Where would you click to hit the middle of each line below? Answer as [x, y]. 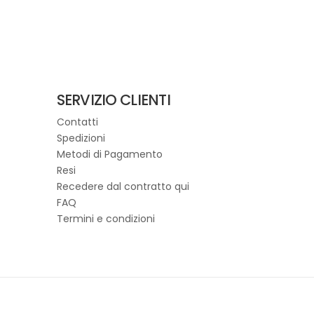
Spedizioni [81, 138]
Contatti [77, 122]
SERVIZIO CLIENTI [113, 100]
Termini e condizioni [105, 219]
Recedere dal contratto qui [123, 187]
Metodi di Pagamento [109, 155]
